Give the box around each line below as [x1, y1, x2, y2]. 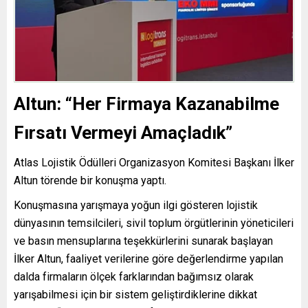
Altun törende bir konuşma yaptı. [14, 174, 166, 188]
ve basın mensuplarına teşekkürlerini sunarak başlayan [14, 234, 273, 248]
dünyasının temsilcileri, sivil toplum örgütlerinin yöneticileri [14, 217, 294, 230]
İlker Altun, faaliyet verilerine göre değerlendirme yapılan [14, 252, 283, 266]
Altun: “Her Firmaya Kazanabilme [14, 93, 279, 115]
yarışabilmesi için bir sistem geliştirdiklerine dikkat [14, 288, 257, 302]
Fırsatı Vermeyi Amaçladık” [14, 122, 232, 144]
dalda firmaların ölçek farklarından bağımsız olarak [14, 270, 254, 284]
